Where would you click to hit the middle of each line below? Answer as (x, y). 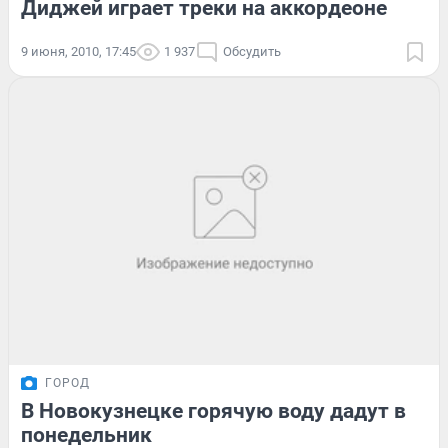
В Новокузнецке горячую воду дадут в (213, 410)
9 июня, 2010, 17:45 (78, 52)
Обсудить (252, 52)
